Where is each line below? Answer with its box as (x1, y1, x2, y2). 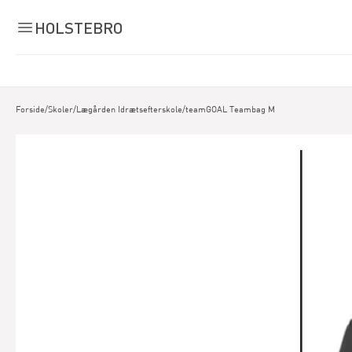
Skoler (48, 104, 73, 114)
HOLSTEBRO (35, 17, 123, 37)
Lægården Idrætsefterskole (76, 104, 182, 114)
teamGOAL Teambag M (185, 104, 275, 114)
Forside (16, 104, 45, 114)
